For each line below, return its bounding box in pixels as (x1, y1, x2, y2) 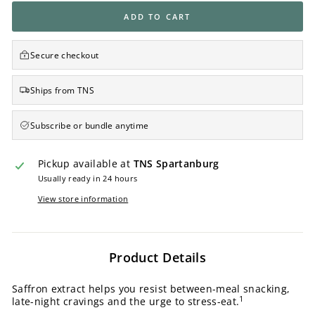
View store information (37, 193, 129, 205)
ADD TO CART (124, 11, 191, 22)
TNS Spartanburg (133, 157, 219, 171)
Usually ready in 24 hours (37, 173, 138, 184)
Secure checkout (30, 49, 99, 61)
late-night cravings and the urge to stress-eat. (12, 295, 240, 309)
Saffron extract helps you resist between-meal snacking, (12, 282, 290, 296)
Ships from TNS (30, 84, 94, 96)
